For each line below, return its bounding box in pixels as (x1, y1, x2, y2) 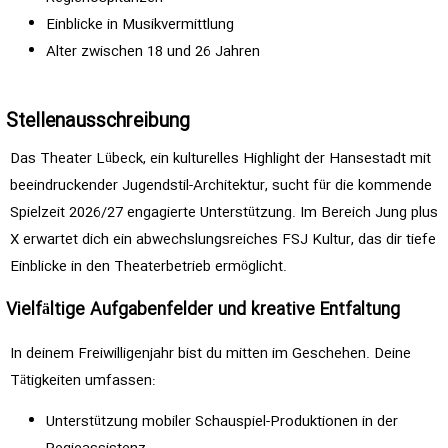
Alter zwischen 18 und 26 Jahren (46, 40, 260, 64)
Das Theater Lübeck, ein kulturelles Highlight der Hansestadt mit (10, 147, 431, 171)
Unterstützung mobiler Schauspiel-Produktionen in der (46, 409, 398, 434)
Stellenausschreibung (6, 107, 190, 137)
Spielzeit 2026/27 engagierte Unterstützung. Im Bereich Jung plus (10, 201, 438, 225)
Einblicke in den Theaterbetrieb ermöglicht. (10, 255, 287, 279)
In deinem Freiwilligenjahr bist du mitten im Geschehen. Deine (10, 341, 411, 366)
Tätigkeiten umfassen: (10, 368, 156, 393)
